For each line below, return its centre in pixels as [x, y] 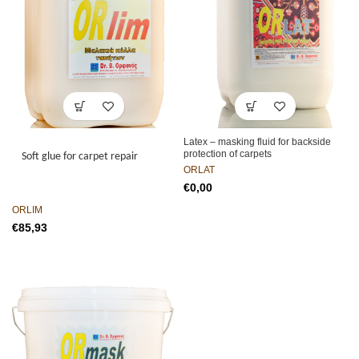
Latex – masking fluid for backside [257, 142]
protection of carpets [228, 154]
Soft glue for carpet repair [80, 157]
